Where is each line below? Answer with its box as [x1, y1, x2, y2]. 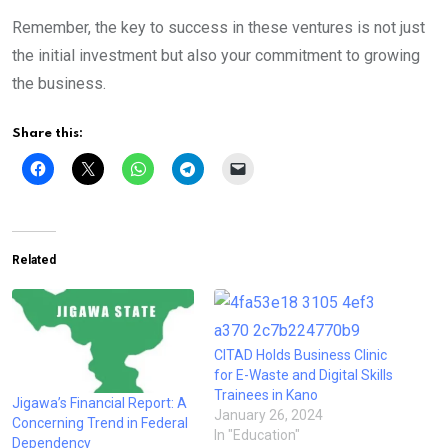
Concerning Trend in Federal [12, 414, 188, 431]
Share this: [12, 126, 83, 140]
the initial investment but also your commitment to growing [12, 45, 420, 65]
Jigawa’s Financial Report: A [12, 394, 187, 411]
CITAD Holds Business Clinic [214, 346, 387, 363]
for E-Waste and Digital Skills [214, 366, 393, 383]
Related [12, 252, 56, 267]
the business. [12, 73, 106, 93]
